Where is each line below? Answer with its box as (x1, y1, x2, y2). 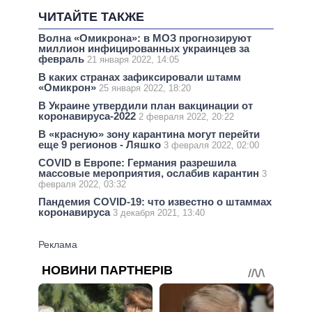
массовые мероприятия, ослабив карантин (38, 167, 262, 180)
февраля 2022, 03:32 (38, 179, 126, 190)
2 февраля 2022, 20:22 (139, 111, 234, 122)
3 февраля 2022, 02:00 (164, 140, 259, 151)
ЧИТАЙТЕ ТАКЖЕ (38, 9, 144, 24)
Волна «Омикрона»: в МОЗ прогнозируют (38, 31, 251, 44)
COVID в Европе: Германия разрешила (38, 157, 236, 169)
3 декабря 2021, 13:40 (113, 208, 205, 219)
